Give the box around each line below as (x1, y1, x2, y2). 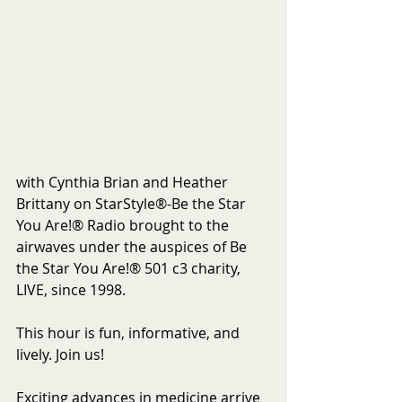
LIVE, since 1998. (16, 279, 126, 300)
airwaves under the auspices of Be (16, 236, 250, 257)
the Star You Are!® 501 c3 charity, (16, 258, 244, 278)
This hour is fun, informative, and (16, 322, 243, 343)
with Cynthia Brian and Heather (16, 171, 232, 192)
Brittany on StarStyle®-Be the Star (16, 193, 249, 214)
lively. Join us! (16, 344, 104, 364)
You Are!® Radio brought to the (16, 214, 232, 235)
